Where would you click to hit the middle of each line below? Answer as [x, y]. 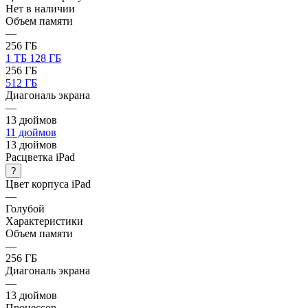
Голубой [25, 208]
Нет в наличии [40, 8]
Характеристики [44, 221]
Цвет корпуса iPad [48, 184]
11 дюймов [31, 132]
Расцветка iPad [40, 157]
